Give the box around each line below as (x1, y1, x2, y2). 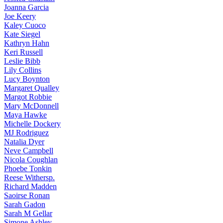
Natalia (4, 137, 26, 146)
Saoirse (4, 191, 27, 200)
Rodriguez (14, 128, 49, 137)
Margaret (4, 84, 32, 92)
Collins (17, 66, 41, 74)
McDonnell (21, 102, 59, 110)
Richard (4, 182, 29, 191)
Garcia (26, 3, 49, 11)
